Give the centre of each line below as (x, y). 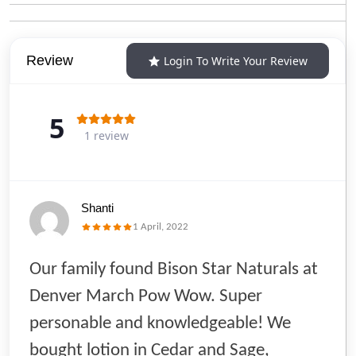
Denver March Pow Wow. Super (146, 297)
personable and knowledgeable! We (160, 324)
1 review (106, 136)
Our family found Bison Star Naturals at (174, 270)
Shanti (97, 208)
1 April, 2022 (161, 227)
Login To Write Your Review (236, 61)
